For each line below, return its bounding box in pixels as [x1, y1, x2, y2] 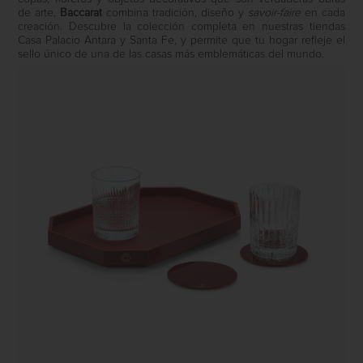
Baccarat [60, 7, 103, 19]
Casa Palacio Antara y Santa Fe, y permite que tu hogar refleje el [18, 35, 345, 47]
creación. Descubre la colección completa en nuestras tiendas [18, 21, 345, 33]
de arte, [18, 7, 61, 19]
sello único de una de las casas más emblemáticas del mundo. [18, 49, 325, 61]
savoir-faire [247, 7, 305, 19]
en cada [304, 7, 345, 19]
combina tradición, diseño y [102, 7, 248, 19]
